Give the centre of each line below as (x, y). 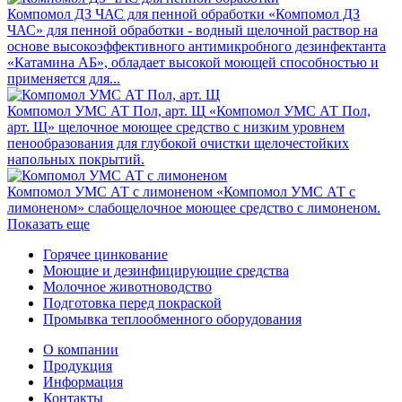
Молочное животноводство (127, 286)
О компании (81, 349)
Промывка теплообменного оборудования (172, 319)
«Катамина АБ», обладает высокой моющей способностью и (193, 62)
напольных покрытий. (76, 159)
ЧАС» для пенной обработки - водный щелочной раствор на (192, 30)
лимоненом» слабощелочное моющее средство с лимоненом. (194, 207)
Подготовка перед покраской (132, 302)
